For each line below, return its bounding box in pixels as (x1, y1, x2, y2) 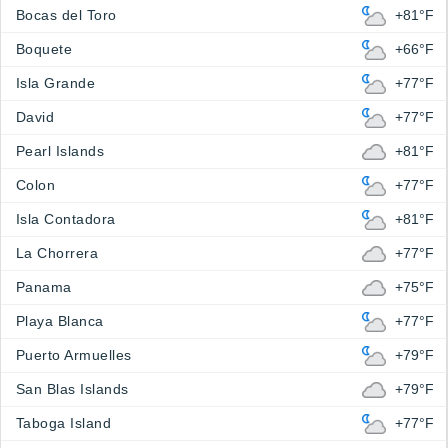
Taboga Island (16, 415, 112, 432)
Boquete (16, 41, 73, 58)
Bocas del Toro (16, 7, 117, 24)
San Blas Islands (16, 381, 129, 398)
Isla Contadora (16, 211, 116, 228)
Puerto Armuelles (16, 347, 132, 364)
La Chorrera (16, 245, 99, 262)
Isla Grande (16, 75, 96, 92)
